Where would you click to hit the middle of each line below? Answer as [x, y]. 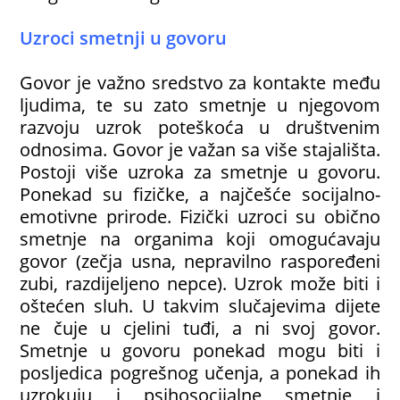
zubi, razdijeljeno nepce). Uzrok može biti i [200, 283]
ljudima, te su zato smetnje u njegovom [200, 105]
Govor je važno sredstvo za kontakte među [200, 83]
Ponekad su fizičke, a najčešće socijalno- [200, 194]
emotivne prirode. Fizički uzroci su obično [200, 217]
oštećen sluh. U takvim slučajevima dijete [200, 306]
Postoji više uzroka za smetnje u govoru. [200, 172]
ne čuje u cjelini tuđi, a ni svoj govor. [200, 328]
